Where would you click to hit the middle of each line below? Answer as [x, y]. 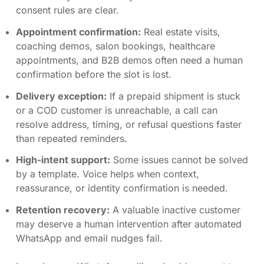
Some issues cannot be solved [179, 160]
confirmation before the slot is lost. [94, 74]
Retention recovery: [63, 210]
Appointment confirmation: [78, 32]
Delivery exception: [61, 96]
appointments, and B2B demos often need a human [129, 60]
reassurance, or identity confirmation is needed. [122, 188]
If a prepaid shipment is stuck [174, 96]
